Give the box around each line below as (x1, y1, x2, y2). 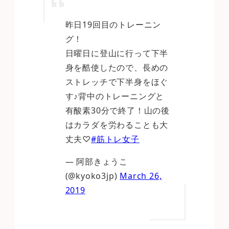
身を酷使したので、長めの (65, 62, 169, 74)
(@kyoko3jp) (65, 170, 120, 182)
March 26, (120, 170, 162, 182)
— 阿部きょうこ (65, 156, 128, 168)
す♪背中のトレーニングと (65, 90, 165, 102)
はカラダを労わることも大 (65, 119, 169, 131)
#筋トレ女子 (91, 133, 140, 145)
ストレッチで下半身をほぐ (65, 76, 169, 88)
